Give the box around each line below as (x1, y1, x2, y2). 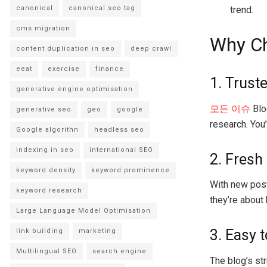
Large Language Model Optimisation (16, 206, 151, 215)
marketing (79, 226, 116, 235)
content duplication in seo (16, 44, 115, 52)
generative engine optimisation (16, 85, 133, 93)
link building (16, 226, 63, 235)
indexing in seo (16, 145, 74, 154)
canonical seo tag (69, 4, 135, 12)
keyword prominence (91, 166, 170, 174)
